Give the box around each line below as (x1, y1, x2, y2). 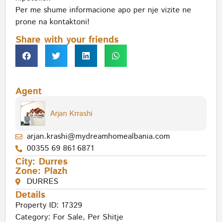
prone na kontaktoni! (15, 16, 90, 28)
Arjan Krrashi (50, 108, 92, 119)
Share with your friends (15, 33, 118, 47)
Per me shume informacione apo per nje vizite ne (15, 4, 191, 16)
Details (15, 188, 45, 202)
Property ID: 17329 (15, 200, 82, 212)
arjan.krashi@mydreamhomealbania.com (26, 131, 170, 143)
